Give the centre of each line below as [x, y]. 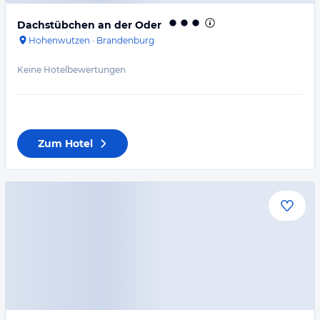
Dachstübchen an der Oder [89, 25]
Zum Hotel [65, 144]
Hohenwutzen [59, 40]
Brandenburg [125, 40]
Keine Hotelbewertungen [71, 70]
